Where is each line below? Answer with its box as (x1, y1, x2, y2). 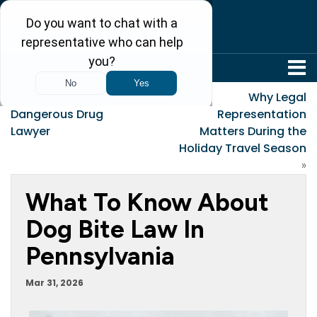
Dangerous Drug (11, 106, 103, 122)
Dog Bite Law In (25, 214, 204, 244)
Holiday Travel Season (179, 140, 306, 156)
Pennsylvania (25, 241, 175, 271)
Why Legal (248, 89, 306, 105)
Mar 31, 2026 (25, 277, 83, 289)
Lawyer (11, 123, 50, 139)
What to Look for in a (18, 89, 137, 105)
